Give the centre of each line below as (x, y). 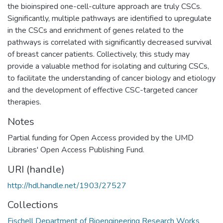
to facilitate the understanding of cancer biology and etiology (111, 78)
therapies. (24, 102)
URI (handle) (36, 169)
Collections (33, 205)
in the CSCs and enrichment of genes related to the (96, 30)
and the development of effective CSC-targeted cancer (103, 90)
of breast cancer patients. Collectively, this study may (99, 54)
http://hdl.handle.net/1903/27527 (67, 185)
